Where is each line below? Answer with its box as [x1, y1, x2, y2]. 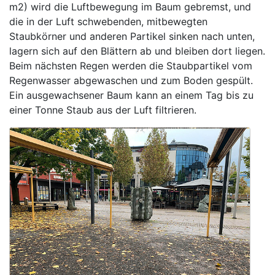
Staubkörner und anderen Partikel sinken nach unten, [9, 29, 255, 42]
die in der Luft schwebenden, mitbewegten [9, 15, 207, 28]
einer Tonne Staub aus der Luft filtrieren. [9, 103, 196, 116]
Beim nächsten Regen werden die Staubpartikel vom [9, 59, 252, 72]
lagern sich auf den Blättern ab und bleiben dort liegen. [9, 44, 265, 57]
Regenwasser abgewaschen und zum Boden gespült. [9, 74, 253, 87]
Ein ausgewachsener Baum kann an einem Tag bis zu [9, 88, 254, 101]
